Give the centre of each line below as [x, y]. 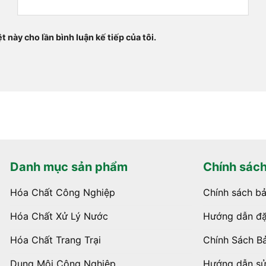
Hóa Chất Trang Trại [55, 240]
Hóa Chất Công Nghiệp [62, 192]
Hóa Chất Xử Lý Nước [59, 216]
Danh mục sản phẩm [69, 167]
